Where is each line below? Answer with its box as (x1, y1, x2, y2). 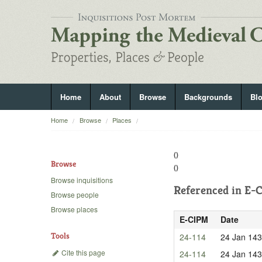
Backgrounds (184, 91, 232, 102)
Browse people (51, 189, 99, 200)
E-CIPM (179, 213, 208, 225)
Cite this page (60, 247, 105, 257)
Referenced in (174, 182, 244, 198)
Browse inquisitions (51, 175, 113, 185)
